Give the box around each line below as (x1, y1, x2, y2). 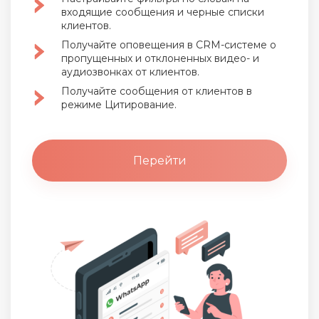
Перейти (132, 154, 187, 168)
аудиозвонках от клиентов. (61, 66, 199, 79)
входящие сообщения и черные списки (61, 6, 264, 19)
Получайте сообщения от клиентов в (61, 85, 252, 98)
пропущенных (61, 52, 132, 66)
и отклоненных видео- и (135, 52, 259, 66)
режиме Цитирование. (61, 98, 177, 112)
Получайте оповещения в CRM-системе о (61, 38, 276, 52)
